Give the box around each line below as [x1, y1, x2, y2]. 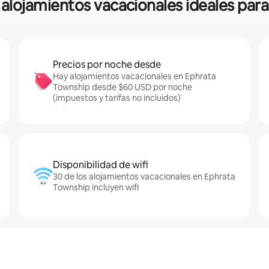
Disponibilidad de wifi [53, 159, 148, 171]
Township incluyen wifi [53, 182, 139, 193]
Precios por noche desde [53, 58, 161, 71]
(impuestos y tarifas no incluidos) [53, 92, 181, 103]
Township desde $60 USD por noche [53, 82, 192, 92]
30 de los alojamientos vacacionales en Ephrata [53, 171, 235, 182]
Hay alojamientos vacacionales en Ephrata [53, 71, 216, 82]
